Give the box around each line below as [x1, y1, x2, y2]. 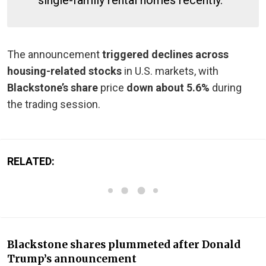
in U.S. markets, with [124, 64, 218, 77]
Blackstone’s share [7, 81, 98, 94]
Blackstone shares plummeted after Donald [7, 237, 240, 251]
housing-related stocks [7, 64, 124, 77]
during [210, 81, 242, 94]
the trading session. [7, 97, 100, 110]
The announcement [7, 47, 102, 61]
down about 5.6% [126, 81, 210, 94]
